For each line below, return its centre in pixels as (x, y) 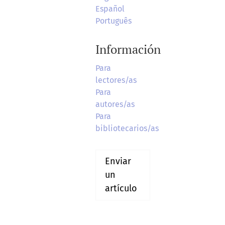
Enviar (118, 161)
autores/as (115, 104)
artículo (121, 189)
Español (110, 9)
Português (113, 21)
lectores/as (116, 80)
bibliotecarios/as (127, 129)
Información (128, 49)
